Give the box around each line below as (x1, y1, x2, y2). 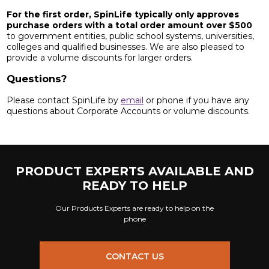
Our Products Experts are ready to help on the (55, 203, 214, 213)
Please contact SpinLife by (7, 94, 121, 106)
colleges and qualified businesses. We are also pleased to (7, 41, 244, 52)
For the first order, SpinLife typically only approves (7, 8, 239, 20)
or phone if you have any (144, 94, 249, 106)
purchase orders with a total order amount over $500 (7, 19, 252, 31)
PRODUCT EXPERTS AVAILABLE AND (15, 164, 254, 179)
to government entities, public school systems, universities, (7, 30, 254, 41)
